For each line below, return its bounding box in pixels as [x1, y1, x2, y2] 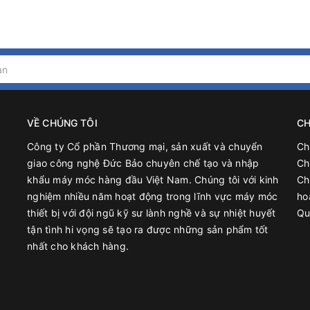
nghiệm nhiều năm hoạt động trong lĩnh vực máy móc [27, 190, 278, 202]
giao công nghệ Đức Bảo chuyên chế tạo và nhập [27, 157, 259, 169]
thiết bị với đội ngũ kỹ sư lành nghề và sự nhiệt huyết [27, 207, 276, 219]
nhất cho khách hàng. [27, 240, 129, 252]
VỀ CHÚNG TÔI [27, 117, 98, 129]
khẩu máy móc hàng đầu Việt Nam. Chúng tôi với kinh [27, 174, 279, 185]
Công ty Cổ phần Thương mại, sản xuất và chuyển [27, 140, 263, 152]
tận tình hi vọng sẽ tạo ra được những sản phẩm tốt [27, 224, 268, 235]
